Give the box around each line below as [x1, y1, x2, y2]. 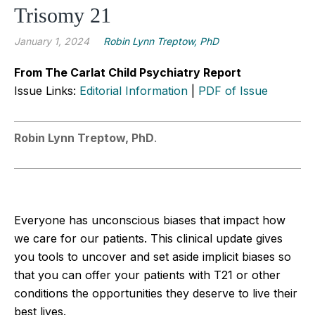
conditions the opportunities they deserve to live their [14, 285, 297, 300]
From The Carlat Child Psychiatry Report [14, 65, 241, 79]
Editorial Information [79, 83, 188, 98]
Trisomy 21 [14, 3, 111, 27]
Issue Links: [14, 83, 79, 98]
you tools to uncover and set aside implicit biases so [14, 249, 291, 264]
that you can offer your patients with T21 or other [14, 267, 281, 282]
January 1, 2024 [14, 34, 89, 47]
